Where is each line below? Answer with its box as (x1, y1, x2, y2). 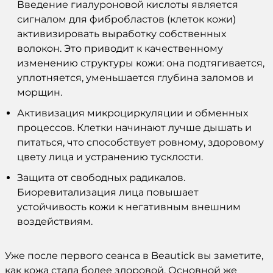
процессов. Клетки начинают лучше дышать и (17, 121, 252, 133)
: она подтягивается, (162, 57, 264, 69)
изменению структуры (17, 57, 136, 69)
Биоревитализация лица (17, 186, 144, 198)
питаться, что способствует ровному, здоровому (17, 136, 264, 148)
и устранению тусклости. (74, 151, 203, 163)
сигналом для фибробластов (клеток (17, 13, 207, 25)
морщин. (17, 86, 62, 98)
